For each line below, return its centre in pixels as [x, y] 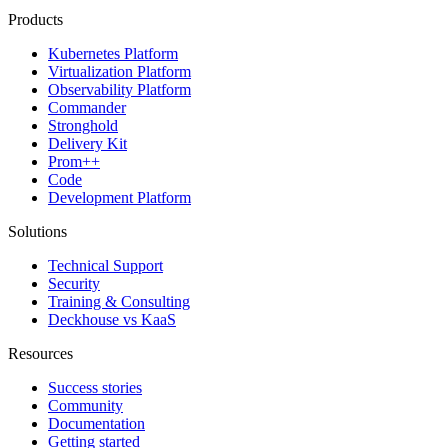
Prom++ [74, 161]
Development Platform [119, 197]
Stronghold [83, 125]
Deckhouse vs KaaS [112, 319]
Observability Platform [119, 89]
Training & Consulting [119, 301]
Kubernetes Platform [113, 53]
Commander [87, 107]
